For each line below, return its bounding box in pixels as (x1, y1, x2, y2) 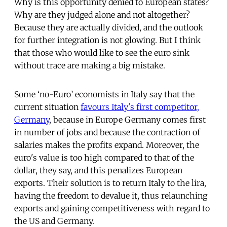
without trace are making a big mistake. (14, 60, 165, 70)
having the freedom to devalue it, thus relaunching (14, 190, 207, 201)
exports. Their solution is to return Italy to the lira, (14, 177, 206, 188)
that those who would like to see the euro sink (14, 47, 190, 58)
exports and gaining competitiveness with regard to (14, 203, 210, 213)
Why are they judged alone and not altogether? (14, 9, 190, 20)
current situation (14, 101, 81, 112)
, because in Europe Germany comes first (49, 114, 206, 125)
